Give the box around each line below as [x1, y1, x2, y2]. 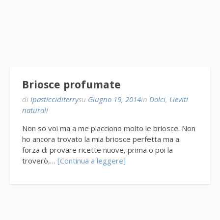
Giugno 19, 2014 [88, 94, 141, 105]
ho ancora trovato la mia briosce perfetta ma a [22, 134, 179, 144]
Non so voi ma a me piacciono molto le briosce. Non [22, 123, 195, 134]
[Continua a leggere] [57, 156, 126, 166]
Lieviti [169, 94, 188, 105]
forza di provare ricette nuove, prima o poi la [22, 145, 173, 155]
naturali [22, 105, 48, 115]
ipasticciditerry [30, 94, 79, 105]
